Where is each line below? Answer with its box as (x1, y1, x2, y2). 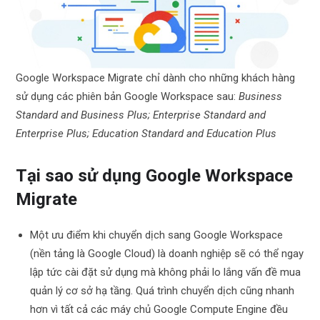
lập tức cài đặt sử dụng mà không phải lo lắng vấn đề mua (30, 265, 301, 279)
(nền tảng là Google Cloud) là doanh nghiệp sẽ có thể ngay (30, 246, 304, 260)
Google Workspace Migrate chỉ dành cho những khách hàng (16, 71, 296, 84)
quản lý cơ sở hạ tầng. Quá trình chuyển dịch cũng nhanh (30, 284, 295, 297)
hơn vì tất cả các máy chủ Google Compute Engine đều (30, 302, 289, 316)
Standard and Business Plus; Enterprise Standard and (16, 108, 266, 121)
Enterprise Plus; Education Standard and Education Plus (16, 126, 277, 140)
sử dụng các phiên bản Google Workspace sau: (16, 89, 239, 103)
